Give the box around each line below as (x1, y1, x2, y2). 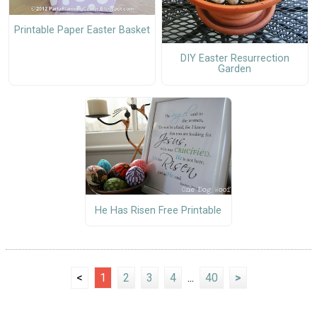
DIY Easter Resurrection (180, 52, 289, 65)
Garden (218, 63, 252, 76)
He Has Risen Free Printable (95, 204, 222, 217)
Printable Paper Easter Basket (13, 24, 150, 37)
